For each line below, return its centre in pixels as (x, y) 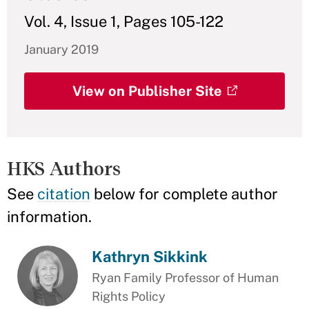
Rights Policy (129, 296)
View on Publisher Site (147, 91)
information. (49, 217)
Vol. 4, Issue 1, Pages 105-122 (124, 21)
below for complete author (184, 194)
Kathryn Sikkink (150, 257)
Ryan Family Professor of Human (186, 278)
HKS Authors (64, 169)
